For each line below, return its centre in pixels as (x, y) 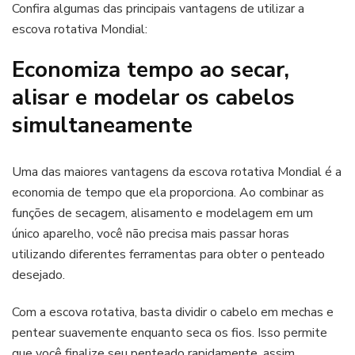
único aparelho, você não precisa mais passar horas (151, 234)
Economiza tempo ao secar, (151, 70)
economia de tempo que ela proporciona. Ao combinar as (168, 193)
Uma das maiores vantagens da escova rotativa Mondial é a (177, 172)
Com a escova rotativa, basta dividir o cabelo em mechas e (173, 313)
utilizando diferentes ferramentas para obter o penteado (168, 255)
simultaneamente (102, 126)
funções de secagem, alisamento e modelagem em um (162, 214)
